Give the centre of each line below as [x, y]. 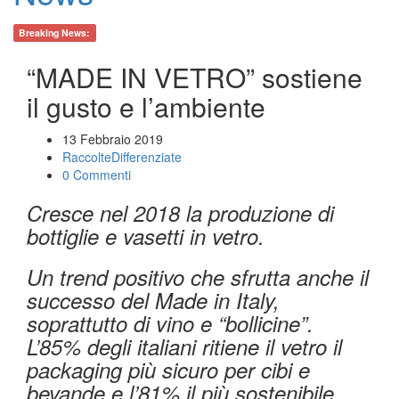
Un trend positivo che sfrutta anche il [198, 277]
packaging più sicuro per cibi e [168, 369]
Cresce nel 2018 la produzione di [180, 212]
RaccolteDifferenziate [122, 156]
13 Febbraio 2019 [113, 138]
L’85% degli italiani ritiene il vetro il [184, 346]
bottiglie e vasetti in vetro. [146, 236]
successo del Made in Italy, [153, 300]
